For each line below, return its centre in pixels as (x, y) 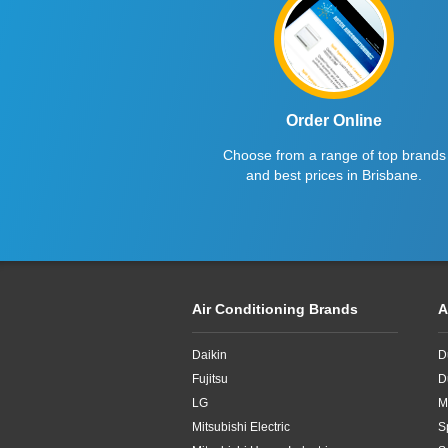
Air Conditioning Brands (275, 309)
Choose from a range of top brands (334, 155)
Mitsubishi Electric (241, 427)
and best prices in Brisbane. (334, 175)
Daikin (209, 355)
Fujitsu (210, 379)
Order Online (334, 120)
